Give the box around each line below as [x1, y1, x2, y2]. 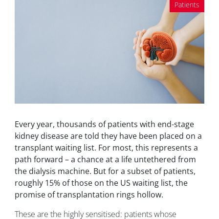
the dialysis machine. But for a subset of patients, [15, 166, 196, 177]
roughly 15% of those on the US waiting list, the [15, 177, 188, 189]
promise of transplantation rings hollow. [15, 189, 163, 200]
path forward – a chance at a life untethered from [15, 154, 196, 165]
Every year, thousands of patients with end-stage [15, 119, 194, 130]
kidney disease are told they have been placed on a [15, 131, 202, 142]
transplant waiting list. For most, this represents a [15, 142, 198, 153]
